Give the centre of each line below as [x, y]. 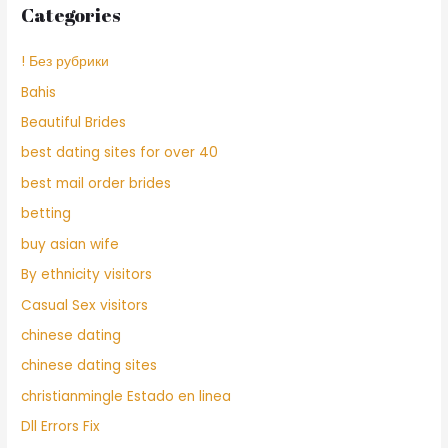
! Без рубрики [65, 62]
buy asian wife [70, 244]
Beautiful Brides [74, 123]
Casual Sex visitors [85, 305]
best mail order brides [96, 183]
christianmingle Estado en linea [126, 396]
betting [46, 214]
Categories [71, 15]
